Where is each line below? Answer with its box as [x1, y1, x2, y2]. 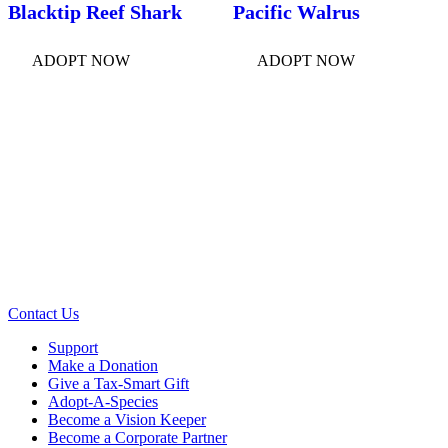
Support [48, 338, 98, 356]
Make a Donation [48, 356, 158, 374]
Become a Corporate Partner [48, 428, 227, 446]
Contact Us [8, 304, 79, 322]
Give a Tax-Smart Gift [48, 374, 189, 392]
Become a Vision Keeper [48, 410, 206, 428]
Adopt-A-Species [48, 392, 158, 410]
